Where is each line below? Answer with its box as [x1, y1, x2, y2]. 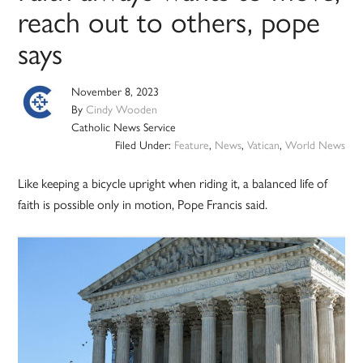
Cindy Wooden [86, 100, 158, 117]
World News [284, 136, 345, 153]
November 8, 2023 [71, 83, 160, 100]
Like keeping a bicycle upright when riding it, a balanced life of [18, 173, 328, 193]
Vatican [246, 136, 280, 153]
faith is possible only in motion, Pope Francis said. [18, 194, 268, 214]
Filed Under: [114, 136, 174, 153]
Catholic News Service [71, 118, 177, 135]
